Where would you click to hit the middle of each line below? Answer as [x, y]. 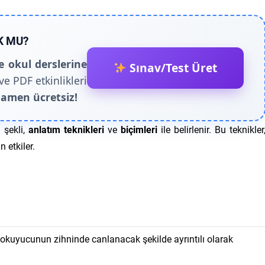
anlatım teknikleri [66, 129]
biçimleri [139, 129]
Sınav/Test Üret [172, 68]
